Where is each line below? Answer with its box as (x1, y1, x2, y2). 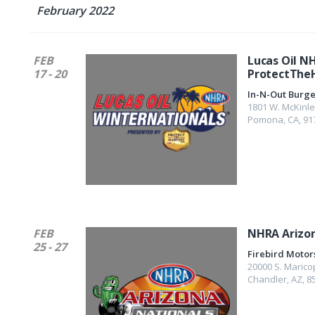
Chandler (247, 273, 287, 285)
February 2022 (37, 3, 114, 18)
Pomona (247, 113, 283, 126)
